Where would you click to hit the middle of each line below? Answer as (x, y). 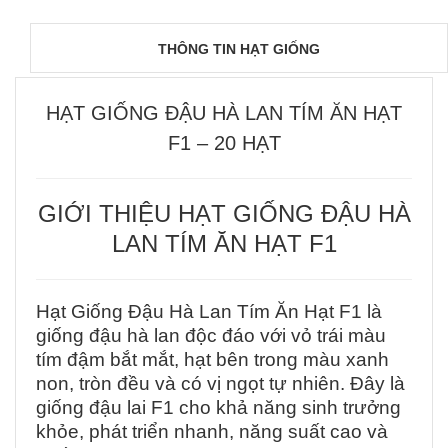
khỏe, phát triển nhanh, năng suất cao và (212, 432)
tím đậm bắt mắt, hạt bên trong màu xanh (212, 360)
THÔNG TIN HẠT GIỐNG (239, 49)
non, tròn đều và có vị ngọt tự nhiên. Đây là (220, 384)
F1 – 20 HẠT (224, 143)
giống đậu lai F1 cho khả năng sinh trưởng (218, 408)
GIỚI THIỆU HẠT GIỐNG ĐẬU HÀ (224, 214)
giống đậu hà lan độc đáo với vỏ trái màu (211, 336)
